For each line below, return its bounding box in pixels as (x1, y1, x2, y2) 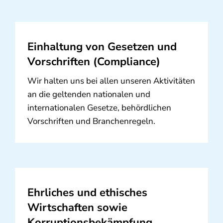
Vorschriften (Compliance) (27, 54, 160, 70)
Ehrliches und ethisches (27, 185, 147, 201)
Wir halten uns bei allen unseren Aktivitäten (27, 75, 195, 87)
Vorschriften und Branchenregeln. (27, 115, 155, 127)
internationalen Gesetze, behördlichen (27, 102, 171, 114)
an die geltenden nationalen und (27, 89, 150, 101)
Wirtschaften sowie (27, 200, 127, 216)
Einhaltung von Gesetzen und (27, 39, 177, 55)
